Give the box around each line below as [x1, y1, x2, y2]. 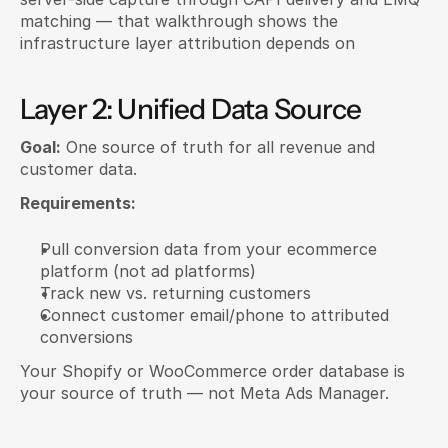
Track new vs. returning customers [40, 283, 311, 303]
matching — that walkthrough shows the [20, 11, 338, 31]
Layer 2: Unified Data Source [20, 92, 362, 126]
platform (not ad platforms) [40, 261, 256, 281]
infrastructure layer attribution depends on [20, 33, 355, 53]
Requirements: [20, 193, 136, 213]
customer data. [20, 159, 137, 179]
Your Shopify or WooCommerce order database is [20, 361, 405, 381]
